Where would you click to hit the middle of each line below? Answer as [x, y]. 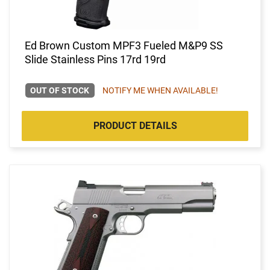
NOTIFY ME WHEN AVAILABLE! [160, 90]
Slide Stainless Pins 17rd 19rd [95, 59]
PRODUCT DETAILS [135, 125]
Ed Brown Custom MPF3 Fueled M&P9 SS [124, 45]
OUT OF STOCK [60, 90]
